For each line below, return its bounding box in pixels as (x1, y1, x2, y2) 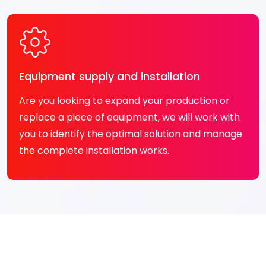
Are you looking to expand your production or (19, 94, 230, 107)
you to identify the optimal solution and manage (19, 127, 242, 141)
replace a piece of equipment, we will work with (19, 110, 240, 124)
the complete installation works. (19, 144, 169, 157)
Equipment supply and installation (19, 69, 200, 84)
